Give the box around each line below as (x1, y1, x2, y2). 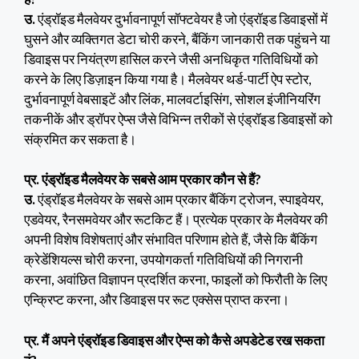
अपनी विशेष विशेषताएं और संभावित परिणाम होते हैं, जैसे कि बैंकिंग (24, 231, 317, 248)
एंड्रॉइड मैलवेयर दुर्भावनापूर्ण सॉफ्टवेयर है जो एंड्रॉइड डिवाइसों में (35, 10, 328, 27)
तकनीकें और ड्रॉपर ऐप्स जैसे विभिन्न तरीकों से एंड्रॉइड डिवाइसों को (24, 110, 333, 127)
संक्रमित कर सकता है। (24, 130, 136, 147)
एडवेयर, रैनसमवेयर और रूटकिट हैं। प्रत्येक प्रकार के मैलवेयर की (24, 211, 328, 228)
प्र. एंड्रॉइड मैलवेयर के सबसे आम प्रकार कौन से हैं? (24, 171, 261, 188)
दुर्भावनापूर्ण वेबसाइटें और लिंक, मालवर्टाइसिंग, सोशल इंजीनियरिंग (24, 90, 321, 107)
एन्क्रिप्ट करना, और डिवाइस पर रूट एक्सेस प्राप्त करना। (24, 291, 289, 309)
